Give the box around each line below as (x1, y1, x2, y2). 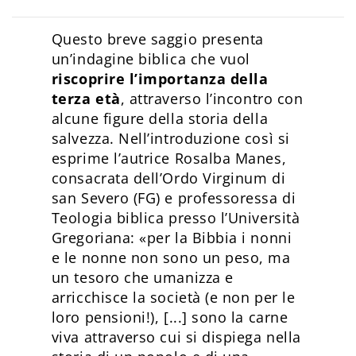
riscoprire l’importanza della (51, 69, 269, 89)
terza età (51, 89, 121, 109)
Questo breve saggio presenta (51, 29, 264, 49)
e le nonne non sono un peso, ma (51, 248, 291, 268)
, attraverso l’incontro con (120, 89, 304, 109)
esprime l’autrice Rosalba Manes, (51, 149, 287, 168)
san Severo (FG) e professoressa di (51, 188, 296, 208)
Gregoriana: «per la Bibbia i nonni (51, 228, 292, 248)
